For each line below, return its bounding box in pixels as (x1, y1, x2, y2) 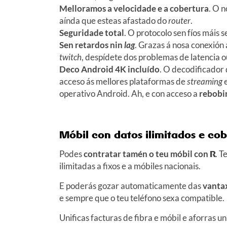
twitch (59, 51, 82, 62)
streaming (187, 75, 222, 87)
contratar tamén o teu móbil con (84, 148, 210, 159)
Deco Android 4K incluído (59, 63, 160, 74)
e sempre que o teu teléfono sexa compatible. (59, 192, 224, 203)
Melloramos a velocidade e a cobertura (59, 3, 209, 14)
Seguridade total (59, 27, 124, 38)
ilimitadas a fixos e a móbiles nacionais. (59, 160, 201, 171)
